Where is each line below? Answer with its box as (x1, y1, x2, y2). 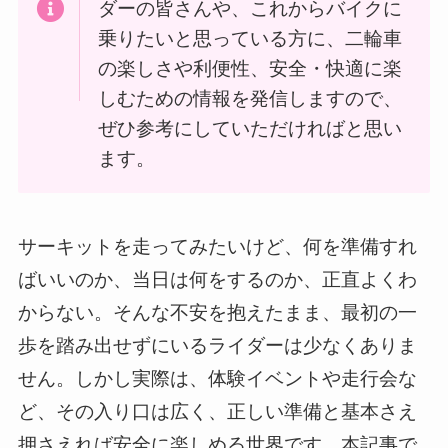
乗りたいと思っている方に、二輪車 (97, 28, 402, 49)
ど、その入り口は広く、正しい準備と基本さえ (17, 401, 417, 423)
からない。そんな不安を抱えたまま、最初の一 (17, 302, 417, 324)
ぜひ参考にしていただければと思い (97, 118, 402, 139)
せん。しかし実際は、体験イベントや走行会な (17, 368, 417, 390)
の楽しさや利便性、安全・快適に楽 (97, 58, 402, 79)
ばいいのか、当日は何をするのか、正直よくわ (17, 269, 417, 291)
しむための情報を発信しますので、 (97, 88, 402, 109)
